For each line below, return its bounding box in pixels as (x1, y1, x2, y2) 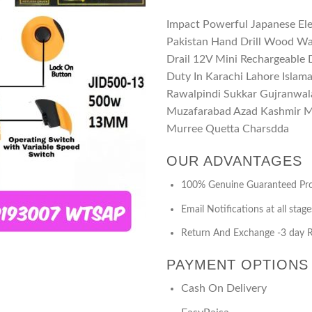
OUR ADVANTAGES (166, 153, 302, 169)
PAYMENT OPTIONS (166, 257, 309, 273)
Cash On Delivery (180, 283, 267, 295)
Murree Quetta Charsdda (166, 123, 289, 135)
